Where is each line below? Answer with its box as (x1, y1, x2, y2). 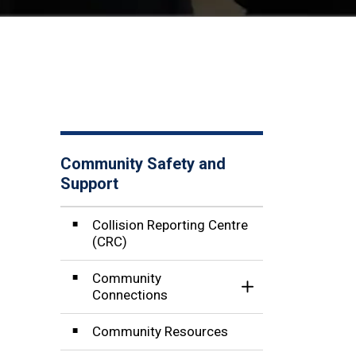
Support (60, 173, 118, 193)
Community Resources (92, 323, 228, 339)
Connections (92, 286, 168, 303)
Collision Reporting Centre (92, 216, 248, 233)
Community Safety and (60, 153, 226, 173)
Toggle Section (246, 285, 336, 302)
